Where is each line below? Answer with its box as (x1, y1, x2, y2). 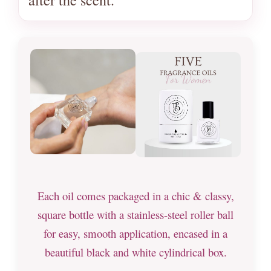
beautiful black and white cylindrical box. (44, 244, 227, 260)
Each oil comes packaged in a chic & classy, (37, 188, 234, 203)
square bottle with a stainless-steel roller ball (38, 206, 233, 222)
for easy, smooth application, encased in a (44, 225, 227, 241)
